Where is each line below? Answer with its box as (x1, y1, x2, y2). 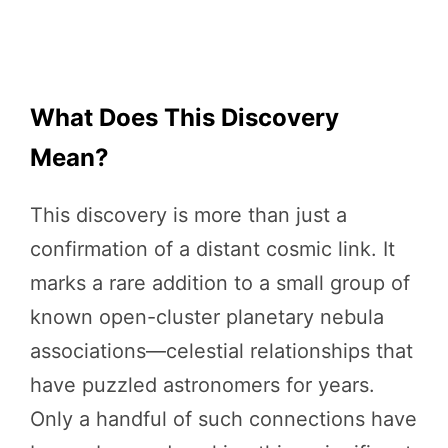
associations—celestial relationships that (30, 338, 413, 363)
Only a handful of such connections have (30, 406, 417, 431)
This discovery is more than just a (30, 202, 347, 227)
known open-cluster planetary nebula (30, 304, 384, 329)
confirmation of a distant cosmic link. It (30, 236, 395, 261)
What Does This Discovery (30, 102, 339, 132)
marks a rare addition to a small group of (30, 270, 410, 295)
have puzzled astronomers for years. (30, 372, 375, 397)
